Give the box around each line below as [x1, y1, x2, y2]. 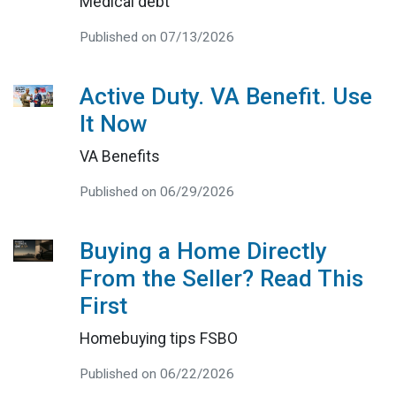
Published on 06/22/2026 [79, 366, 234, 383]
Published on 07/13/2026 [79, 29, 234, 46]
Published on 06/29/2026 [79, 184, 234, 201]
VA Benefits [79, 148, 160, 166]
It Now [79, 110, 148, 138]
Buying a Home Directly [79, 238, 327, 265]
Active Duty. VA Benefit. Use [79, 83, 372, 110]
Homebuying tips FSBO [79, 330, 238, 348]
